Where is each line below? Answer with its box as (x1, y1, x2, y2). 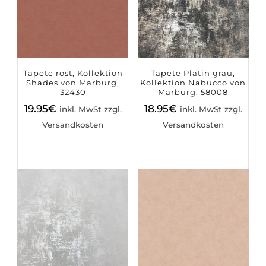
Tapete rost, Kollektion (23, 68, 123, 78)
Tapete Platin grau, (151, 68, 236, 78)
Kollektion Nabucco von (140, 77, 246, 87)
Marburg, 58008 (158, 87, 229, 97)
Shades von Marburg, (26, 77, 120, 87)
